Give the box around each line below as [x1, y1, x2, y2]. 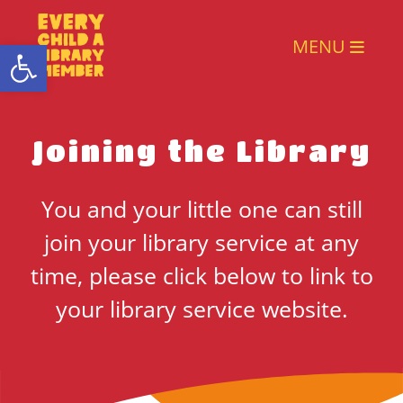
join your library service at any [44, 227, 359, 257]
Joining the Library [31, 134, 372, 167]
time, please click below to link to [30, 260, 373, 291]
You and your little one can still [40, 193, 363, 224]
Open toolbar [8, 33, 187, 72]
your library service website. [55, 293, 348, 324]
